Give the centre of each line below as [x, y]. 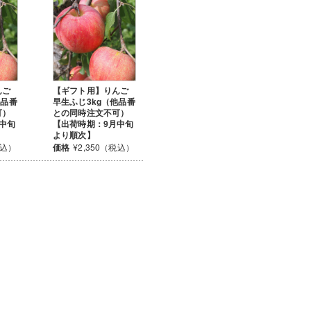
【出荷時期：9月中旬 [93, 124]
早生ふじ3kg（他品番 [94, 101]
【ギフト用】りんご [91, 90]
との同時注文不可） [91, 112]
